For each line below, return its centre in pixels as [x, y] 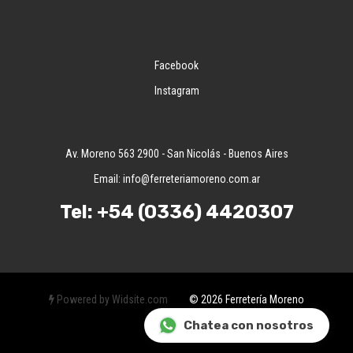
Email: [108, 179]
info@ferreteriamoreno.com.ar [191, 179]
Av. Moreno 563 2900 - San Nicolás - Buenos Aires [176, 154]
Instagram [176, 91]
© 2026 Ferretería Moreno [236, 299]
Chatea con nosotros [249, 325]
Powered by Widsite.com [111, 299]
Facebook [176, 65]
